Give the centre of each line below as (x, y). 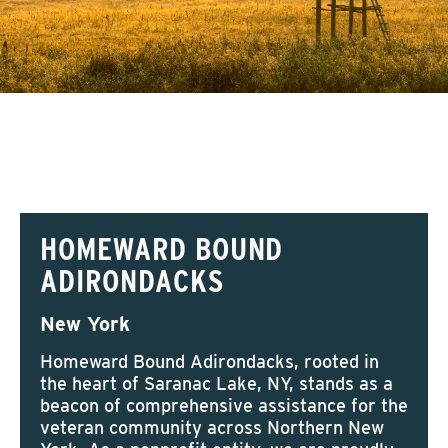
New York (85, 324)
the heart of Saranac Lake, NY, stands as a (216, 383)
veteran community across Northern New (212, 427)
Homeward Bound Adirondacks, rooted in (209, 361)
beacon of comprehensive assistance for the (224, 405)
